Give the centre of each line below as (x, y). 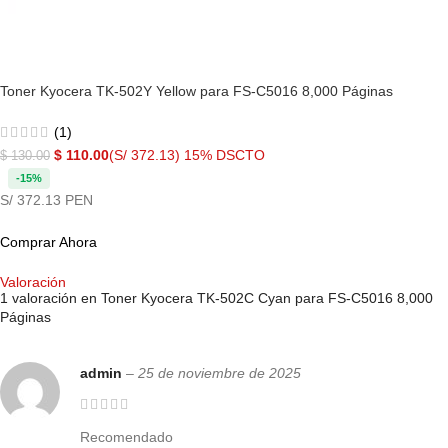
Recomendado (126, 436)
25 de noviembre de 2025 (219, 372)
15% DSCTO (224, 154)
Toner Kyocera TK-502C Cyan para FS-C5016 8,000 (267, 297)
